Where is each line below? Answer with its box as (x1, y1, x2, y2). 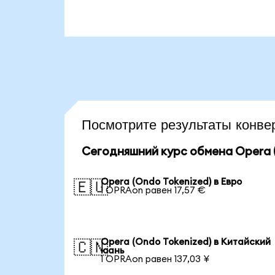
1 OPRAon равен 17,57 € (101, 185, 206, 195)
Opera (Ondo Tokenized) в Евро (101, 177, 242, 187)
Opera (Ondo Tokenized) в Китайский (101, 237, 271, 247)
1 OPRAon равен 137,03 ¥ (101, 254, 210, 264)
